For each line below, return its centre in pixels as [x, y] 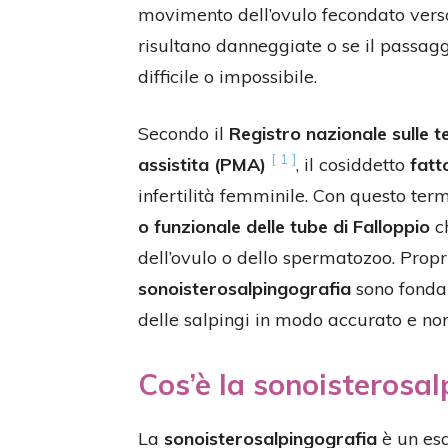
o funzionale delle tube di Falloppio [284, 226]
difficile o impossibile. [227, 76]
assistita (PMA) [202, 164]
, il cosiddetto [353, 164]
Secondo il [183, 133]
